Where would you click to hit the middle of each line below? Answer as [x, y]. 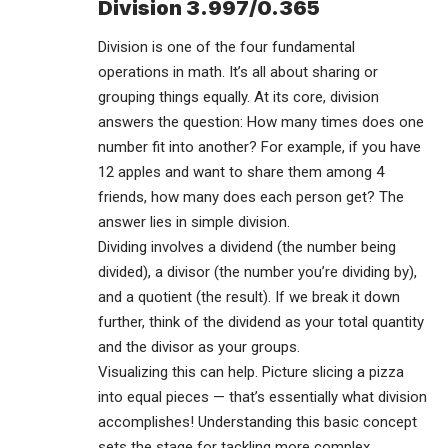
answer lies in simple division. [194, 222]
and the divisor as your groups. [199, 347]
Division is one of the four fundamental [226, 47]
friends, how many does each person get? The [251, 197]
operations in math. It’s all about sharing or [238, 72]
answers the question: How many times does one [261, 122]
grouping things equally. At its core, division [238, 97]
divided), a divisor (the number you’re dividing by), [257, 272]
